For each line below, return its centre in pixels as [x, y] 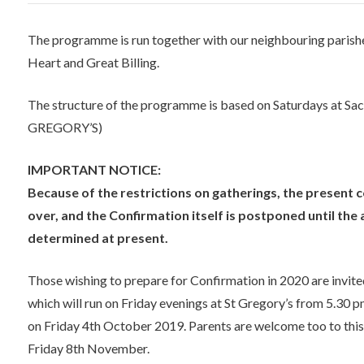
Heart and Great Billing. [93, 62]
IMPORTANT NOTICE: [94, 169]
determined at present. [98, 237]
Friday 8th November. [89, 348]
